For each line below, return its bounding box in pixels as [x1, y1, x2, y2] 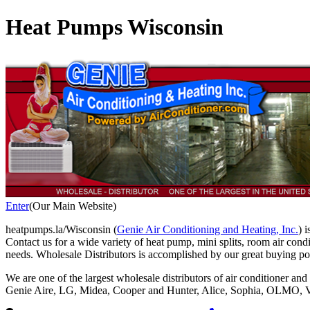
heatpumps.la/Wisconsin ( [6, 223, 117, 235]
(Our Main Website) [29, 199, 116, 212]
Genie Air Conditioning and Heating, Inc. [117, 223, 298, 235]
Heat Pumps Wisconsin [6, 15, 224, 40]
